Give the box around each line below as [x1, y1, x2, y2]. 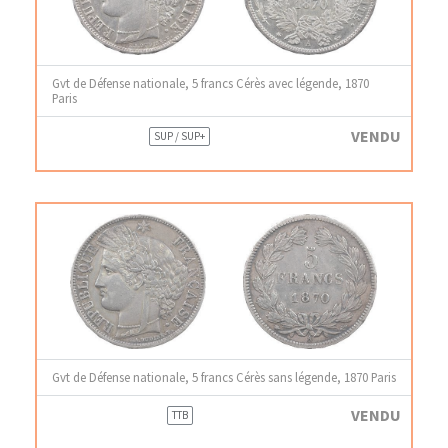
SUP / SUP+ [154, 129, 206, 143]
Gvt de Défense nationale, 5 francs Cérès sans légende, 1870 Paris [52, 369, 396, 385]
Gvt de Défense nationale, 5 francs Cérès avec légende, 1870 [52, 75, 369, 91]
